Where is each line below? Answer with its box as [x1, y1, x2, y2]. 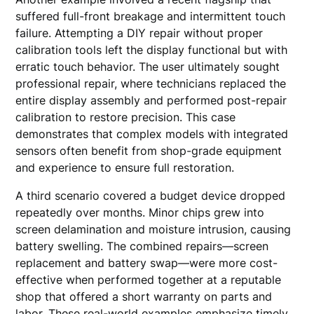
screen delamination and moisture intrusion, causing [15, 222, 292, 236]
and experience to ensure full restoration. [15, 161, 235, 175]
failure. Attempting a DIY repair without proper [15, 26, 264, 40]
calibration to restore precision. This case [15, 110, 236, 124]
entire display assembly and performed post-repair [15, 93, 287, 107]
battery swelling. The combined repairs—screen [15, 239, 269, 253]
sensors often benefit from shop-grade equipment [15, 144, 282, 158]
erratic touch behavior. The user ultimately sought [15, 60, 280, 74]
